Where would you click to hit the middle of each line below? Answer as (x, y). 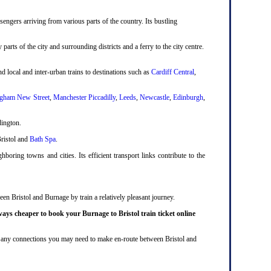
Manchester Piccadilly (84, 97)
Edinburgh (188, 97)
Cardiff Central (173, 72)
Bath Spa (43, 139)
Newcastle (154, 97)
